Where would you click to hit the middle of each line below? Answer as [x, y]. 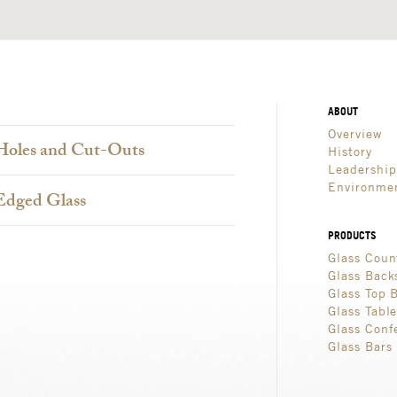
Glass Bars [360, 346]
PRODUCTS [352, 236]
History [350, 152]
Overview [355, 134]
